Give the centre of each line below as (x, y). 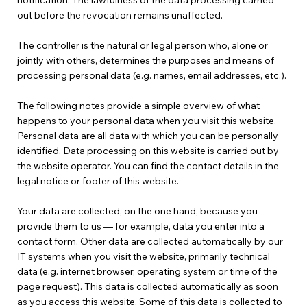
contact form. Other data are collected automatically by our (150, 242)
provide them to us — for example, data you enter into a (140, 226)
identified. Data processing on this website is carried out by (148, 151)
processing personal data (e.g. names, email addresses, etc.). (151, 76)
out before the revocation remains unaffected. (120, 15)
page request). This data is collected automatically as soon (147, 287)
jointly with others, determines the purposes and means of (145, 61)
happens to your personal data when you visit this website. (146, 121)
